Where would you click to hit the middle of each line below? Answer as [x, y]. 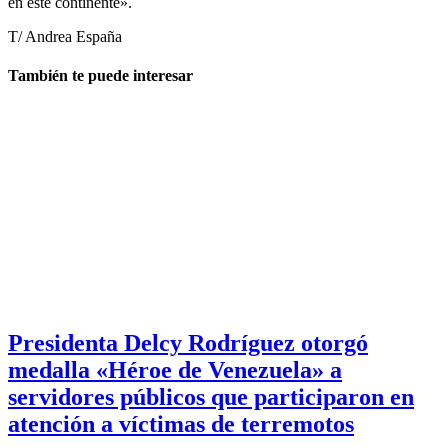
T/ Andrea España [65, 36]
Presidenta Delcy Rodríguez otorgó [188, 343]
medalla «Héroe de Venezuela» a [175, 370]
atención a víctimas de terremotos [181, 424]
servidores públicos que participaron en [211, 397]
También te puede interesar [100, 76]
